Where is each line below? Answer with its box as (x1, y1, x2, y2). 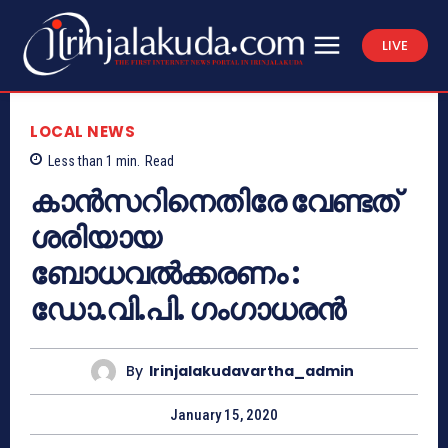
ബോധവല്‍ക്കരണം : (30, 252, 299, 295)
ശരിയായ (30, 216, 161, 259)
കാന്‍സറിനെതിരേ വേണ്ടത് (30, 180, 398, 223)
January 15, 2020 (170, 405, 278, 424)
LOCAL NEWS (30, 120, 135, 142)
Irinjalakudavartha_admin (149, 361, 354, 382)
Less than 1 (48, 152, 113, 169)
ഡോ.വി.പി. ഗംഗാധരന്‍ (30, 288, 345, 331)
